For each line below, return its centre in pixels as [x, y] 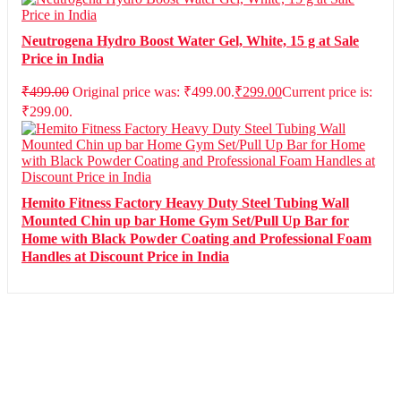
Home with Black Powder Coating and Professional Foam [196, 239]
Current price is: [327, 92]
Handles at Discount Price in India [125, 256]
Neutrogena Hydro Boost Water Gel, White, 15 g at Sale [190, 41]
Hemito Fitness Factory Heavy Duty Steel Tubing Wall [185, 203]
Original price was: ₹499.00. [154, 92]
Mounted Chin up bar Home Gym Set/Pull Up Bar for [185, 221]
